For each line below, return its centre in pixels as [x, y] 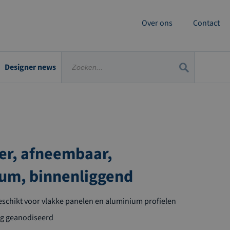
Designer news [30, 67]
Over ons [157, 23]
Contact [206, 23]
